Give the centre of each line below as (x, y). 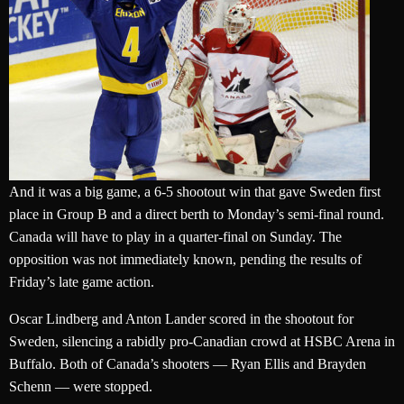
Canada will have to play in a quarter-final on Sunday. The (175, 237)
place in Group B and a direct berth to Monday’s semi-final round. (197, 215)
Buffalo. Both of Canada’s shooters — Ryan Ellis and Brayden (188, 364)
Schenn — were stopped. (81, 387)
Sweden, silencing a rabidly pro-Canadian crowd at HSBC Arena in (202, 342)
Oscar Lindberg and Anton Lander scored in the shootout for (181, 319)
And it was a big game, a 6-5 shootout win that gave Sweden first (195, 192)
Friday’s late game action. (82, 282)
